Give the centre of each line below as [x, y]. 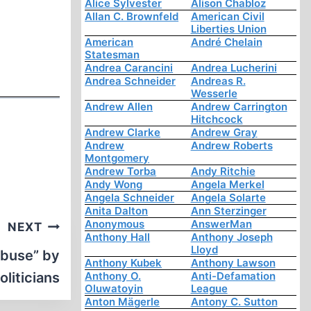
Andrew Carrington [239, 107]
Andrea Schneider [131, 81]
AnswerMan [221, 224]
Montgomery [117, 158]
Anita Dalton [117, 211]
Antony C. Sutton [234, 302]
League [209, 289]
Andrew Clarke [123, 133]
